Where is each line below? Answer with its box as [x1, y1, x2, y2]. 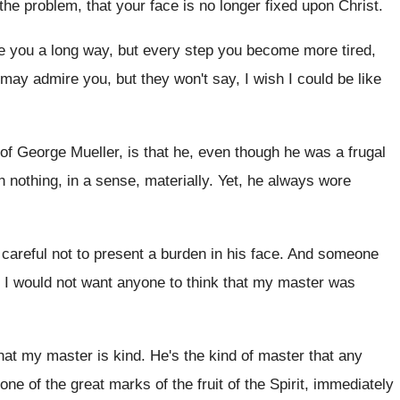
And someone [287, 246, 379, 262]
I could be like [288, 71, 381, 87]
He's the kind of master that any [150, 347, 362, 364]
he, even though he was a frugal [173, 144, 386, 161]
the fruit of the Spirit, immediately [172, 376, 394, 393]
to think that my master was [170, 274, 355, 291]
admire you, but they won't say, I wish [33, 71, 284, 87]
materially [145, 172, 209, 189]
